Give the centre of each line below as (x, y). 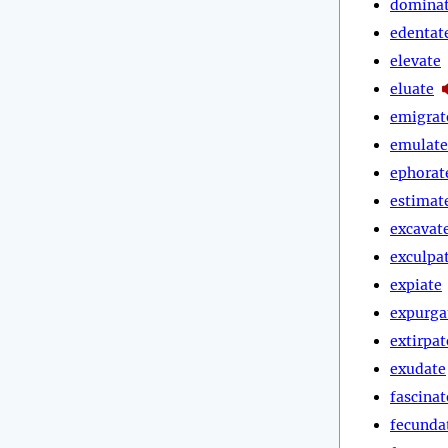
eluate (412, 88)
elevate (415, 60)
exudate (418, 368)
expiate (416, 284)
